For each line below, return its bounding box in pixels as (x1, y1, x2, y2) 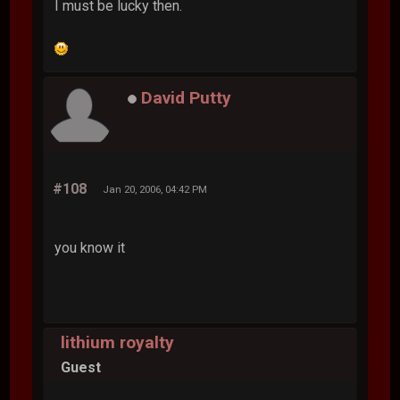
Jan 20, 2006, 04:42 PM (103, 182, 208, 196)
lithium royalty (61, 332, 175, 354)
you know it (54, 238, 126, 256)
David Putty (141, 87, 232, 109)
